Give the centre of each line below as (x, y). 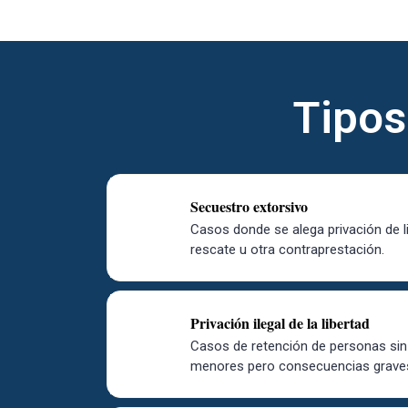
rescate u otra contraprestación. (287, 250)
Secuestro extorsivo (249, 206)
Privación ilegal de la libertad (280, 323)
